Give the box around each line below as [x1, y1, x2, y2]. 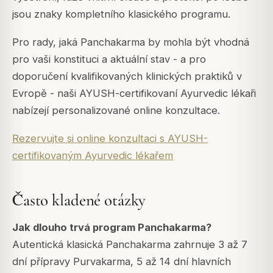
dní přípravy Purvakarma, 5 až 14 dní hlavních [12, 255, 231, 268]
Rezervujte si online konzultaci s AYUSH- [12, 132, 208, 144]
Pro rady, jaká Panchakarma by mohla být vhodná [12, 35, 249, 48]
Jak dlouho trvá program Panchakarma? [12, 221, 211, 233]
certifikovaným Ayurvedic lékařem [12, 149, 173, 161]
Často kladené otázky [12, 190, 146, 211]
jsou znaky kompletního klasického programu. [12, 7, 230, 20]
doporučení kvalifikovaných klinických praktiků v [12, 69, 242, 82]
